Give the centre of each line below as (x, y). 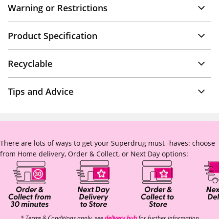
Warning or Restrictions (58, 8)
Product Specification (53, 36)
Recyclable (30, 64)
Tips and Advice (41, 91)
